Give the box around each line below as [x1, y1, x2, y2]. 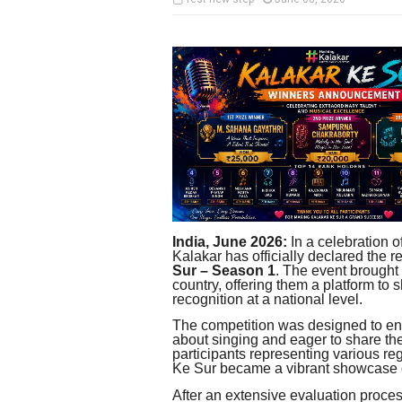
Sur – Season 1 [172, 263, 275, 279]
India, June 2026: [172, 234, 287, 250]
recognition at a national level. [172, 292, 363, 308]
